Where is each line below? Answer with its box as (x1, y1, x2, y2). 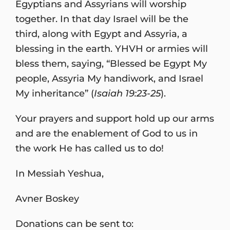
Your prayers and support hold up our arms (15, 112, 214, 124)
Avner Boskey (15, 192, 79, 204)
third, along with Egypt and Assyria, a (15, 27, 187, 40)
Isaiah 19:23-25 (94, 87, 161, 99)
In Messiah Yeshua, (15, 167, 104, 179)
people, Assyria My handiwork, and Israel (15, 72, 203, 84)
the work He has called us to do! (15, 142, 164, 154)
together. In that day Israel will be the (15, 12, 188, 25)
